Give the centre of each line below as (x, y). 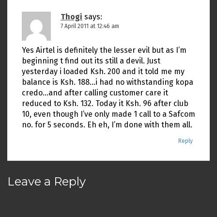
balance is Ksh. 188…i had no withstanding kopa (108, 82)
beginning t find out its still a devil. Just (91, 61)
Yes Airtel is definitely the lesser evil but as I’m (104, 50)
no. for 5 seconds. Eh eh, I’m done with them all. (107, 125)
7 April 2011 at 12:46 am (90, 26)
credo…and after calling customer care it (95, 93)
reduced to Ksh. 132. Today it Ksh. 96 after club (105, 103)
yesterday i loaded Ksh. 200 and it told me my (103, 71)
